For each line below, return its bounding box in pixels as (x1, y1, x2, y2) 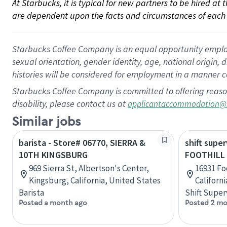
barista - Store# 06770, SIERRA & (19, 137, 145, 148)
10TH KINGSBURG (19, 149, 88, 161)
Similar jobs (12, 114, 81, 130)
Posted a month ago (19, 198, 87, 207)
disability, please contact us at (12, 98, 128, 109)
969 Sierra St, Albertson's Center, (29, 163, 149, 174)
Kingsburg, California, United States (29, 175, 161, 186)
